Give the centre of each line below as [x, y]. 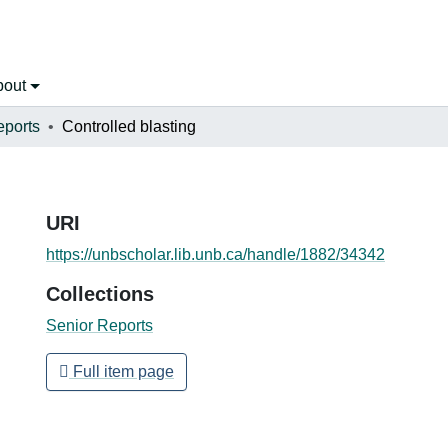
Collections [100, 293]
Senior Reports [99, 325]
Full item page [121, 371]
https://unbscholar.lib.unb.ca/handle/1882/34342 [215, 254]
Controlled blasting [129, 126]
